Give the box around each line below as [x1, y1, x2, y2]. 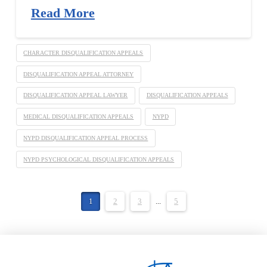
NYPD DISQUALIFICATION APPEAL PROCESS [23, 134, 148, 141]
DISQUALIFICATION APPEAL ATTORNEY [23, 70, 134, 77]
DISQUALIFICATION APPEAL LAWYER [23, 92, 128, 99]
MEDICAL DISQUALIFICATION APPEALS [23, 113, 134, 120]
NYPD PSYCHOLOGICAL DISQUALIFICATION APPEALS [23, 156, 175, 163]
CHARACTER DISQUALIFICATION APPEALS [23, 49, 144, 56]
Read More [30, 6, 95, 21]
